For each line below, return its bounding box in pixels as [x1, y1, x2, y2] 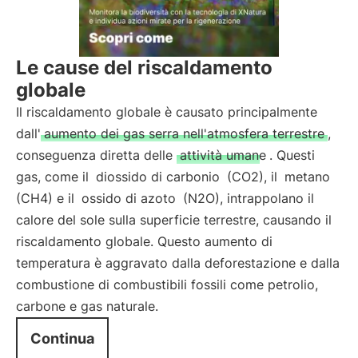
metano [284, 169, 330, 185]
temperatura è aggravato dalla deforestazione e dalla [16, 255, 340, 271]
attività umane [180, 147, 266, 163]
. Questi [269, 147, 315, 163]
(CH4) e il [16, 190, 78, 206]
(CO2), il [223, 169, 281, 185]
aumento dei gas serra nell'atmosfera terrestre [44, 125, 324, 141]
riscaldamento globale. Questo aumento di [16, 233, 272, 249]
